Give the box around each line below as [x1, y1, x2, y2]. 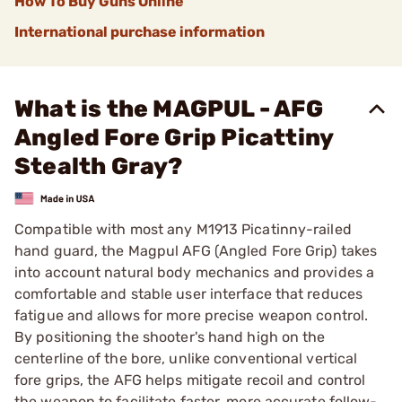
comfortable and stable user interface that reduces [14, 284, 363, 302]
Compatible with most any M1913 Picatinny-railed [14, 220, 352, 238]
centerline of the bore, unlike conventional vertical [14, 349, 358, 367]
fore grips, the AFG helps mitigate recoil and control [14, 371, 366, 389]
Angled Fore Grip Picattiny [14, 124, 334, 152]
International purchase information [14, 23, 265, 40]
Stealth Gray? [14, 153, 183, 180]
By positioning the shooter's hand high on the [14, 328, 326, 345]
